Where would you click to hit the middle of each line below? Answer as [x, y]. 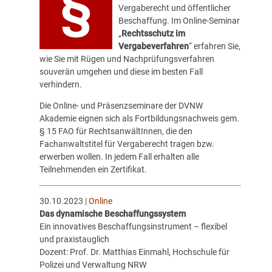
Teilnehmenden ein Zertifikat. [93, 170]
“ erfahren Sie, [214, 46]
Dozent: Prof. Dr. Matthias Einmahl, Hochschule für [134, 252]
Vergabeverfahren [153, 46]
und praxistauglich [74, 239]
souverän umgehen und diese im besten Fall [121, 72]
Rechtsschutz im [153, 34]
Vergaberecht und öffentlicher [174, 8]
